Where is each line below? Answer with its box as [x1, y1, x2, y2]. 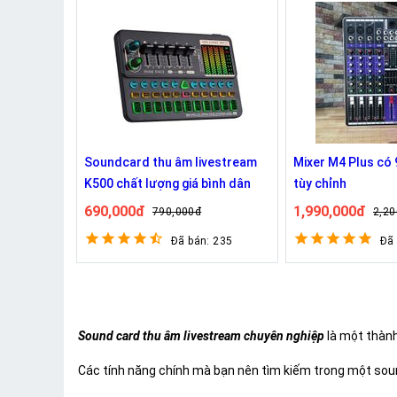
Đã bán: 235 [171, 234, 233, 247]
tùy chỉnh [293, 175, 346, 191]
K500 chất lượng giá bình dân [84, 175, 251, 191]
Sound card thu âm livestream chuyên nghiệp [78, 329, 324, 344]
